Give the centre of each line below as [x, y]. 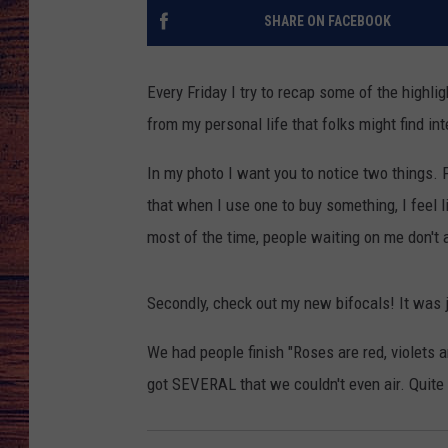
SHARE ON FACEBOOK [327, 21]
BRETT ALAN [339, 90]
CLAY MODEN [340, 140]
